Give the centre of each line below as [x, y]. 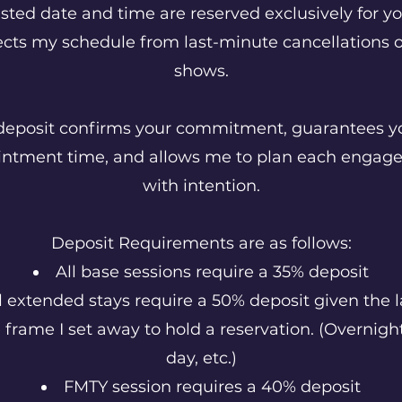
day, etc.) [201, 358]
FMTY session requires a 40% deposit [212, 387]
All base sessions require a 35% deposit [212, 272]
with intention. [201, 186]
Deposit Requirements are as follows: [201, 243]
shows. [201, 71]
